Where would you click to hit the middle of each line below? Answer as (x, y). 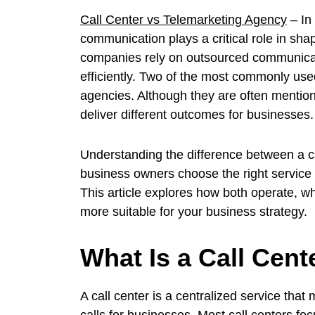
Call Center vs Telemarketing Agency (184, 19)
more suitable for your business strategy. (194, 211)
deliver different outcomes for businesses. (197, 114)
